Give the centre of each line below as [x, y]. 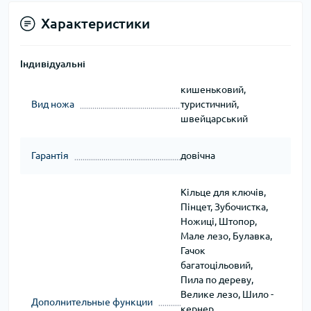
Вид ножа [53, 104]
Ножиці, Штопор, [218, 222]
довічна [197, 156]
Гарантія [50, 156]
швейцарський [214, 119]
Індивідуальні [53, 64]
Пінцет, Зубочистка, [224, 207]
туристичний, [209, 104]
